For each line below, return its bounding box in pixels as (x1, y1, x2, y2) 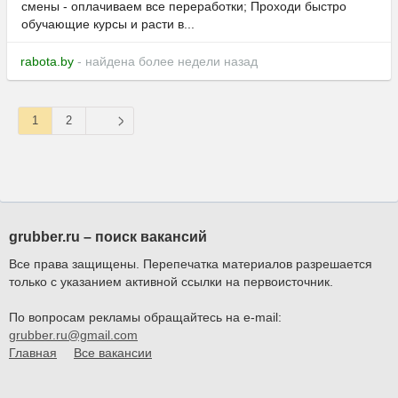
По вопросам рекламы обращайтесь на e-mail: (9, 310, 285, 325)
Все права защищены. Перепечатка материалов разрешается (9, 257, 372, 272)
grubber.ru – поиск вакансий (9, 229, 211, 245)
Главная (9, 346, 57, 361)
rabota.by (20, 54, 74, 69)
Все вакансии (74, 346, 152, 361)
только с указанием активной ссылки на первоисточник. (9, 275, 333, 290)
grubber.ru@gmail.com (9, 328, 138, 343)
